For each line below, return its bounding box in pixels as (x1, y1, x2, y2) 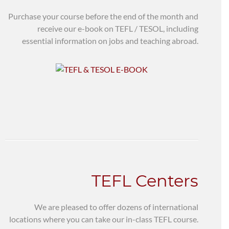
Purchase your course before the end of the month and (8, 11, 198, 21)
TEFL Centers (91, 170, 198, 191)
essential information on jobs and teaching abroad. (22, 36, 198, 45)
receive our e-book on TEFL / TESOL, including (37, 24, 198, 33)
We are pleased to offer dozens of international (34, 201, 198, 212)
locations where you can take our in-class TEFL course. (9, 214, 198, 224)
